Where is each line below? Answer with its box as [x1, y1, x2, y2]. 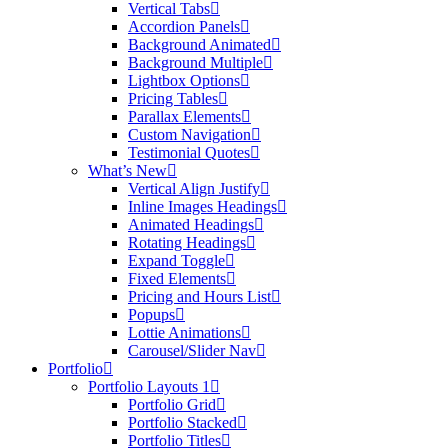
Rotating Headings [128, 234, 246, 251]
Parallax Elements [128, 108, 241, 125]
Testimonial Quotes [128, 144, 250, 161]
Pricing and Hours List [128, 288, 271, 305]
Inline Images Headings [128, 198, 277, 215]
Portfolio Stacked [128, 414, 237, 431]
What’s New [88, 162, 167, 179]
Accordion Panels [128, 18, 240, 35]
